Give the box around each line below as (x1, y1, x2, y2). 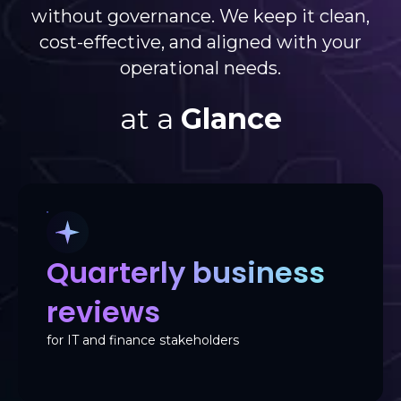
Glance (180, 101, 282, 136)
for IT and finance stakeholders (47, 331, 239, 348)
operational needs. (120, 57, 281, 79)
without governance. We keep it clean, (31, 5, 370, 27)
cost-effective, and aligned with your (39, 31, 362, 53)
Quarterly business (47, 252, 325, 293)
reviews (47, 292, 160, 332)
